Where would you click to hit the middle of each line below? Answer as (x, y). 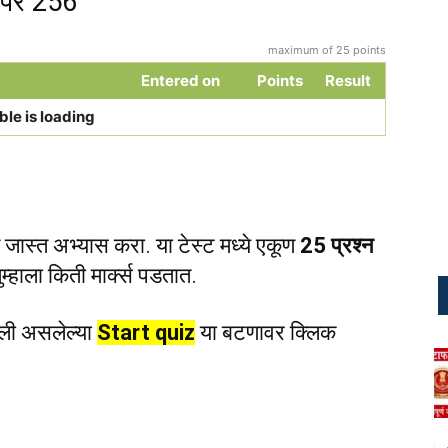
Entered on (180, 80)
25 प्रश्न (337, 245)
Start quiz (146, 332)
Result (347, 80)
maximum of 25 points (327, 49)
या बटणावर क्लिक (265, 332)
